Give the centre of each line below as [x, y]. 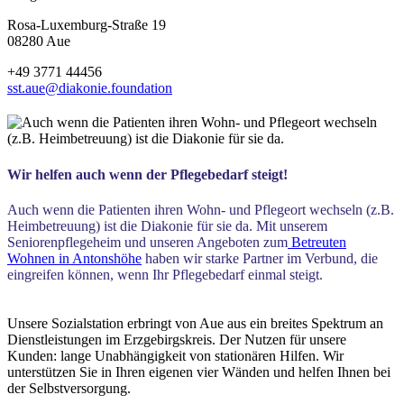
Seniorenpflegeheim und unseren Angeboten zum [147, 242]
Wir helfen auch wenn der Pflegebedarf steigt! [147, 174]
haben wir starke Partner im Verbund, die [260, 258]
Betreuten [319, 242]
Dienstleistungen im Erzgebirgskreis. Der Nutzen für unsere [177, 339]
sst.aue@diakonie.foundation [90, 88]
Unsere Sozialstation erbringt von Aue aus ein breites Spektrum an [195, 323]
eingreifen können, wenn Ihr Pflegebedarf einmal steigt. [165, 274]
